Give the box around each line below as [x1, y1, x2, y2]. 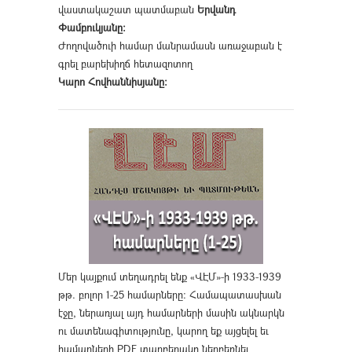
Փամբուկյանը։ [58, 20, 126, 35]
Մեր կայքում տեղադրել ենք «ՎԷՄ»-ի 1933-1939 [58, 269, 281, 284]
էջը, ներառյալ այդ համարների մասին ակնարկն [58, 306, 284, 321]
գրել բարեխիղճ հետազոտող [58, 57, 192, 71]
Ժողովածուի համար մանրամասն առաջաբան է [58, 38, 282, 53]
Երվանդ [197, 2, 236, 17]
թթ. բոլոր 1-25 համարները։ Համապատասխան [58, 288, 281, 302]
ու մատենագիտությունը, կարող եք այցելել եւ [58, 324, 269, 339]
